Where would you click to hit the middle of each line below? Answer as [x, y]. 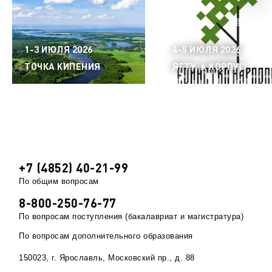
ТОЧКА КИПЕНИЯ [63, 66]
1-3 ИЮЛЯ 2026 [59, 49]
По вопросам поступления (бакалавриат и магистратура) [131, 216]
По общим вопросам [59, 181]
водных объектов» [77, 13]
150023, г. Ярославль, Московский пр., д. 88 [107, 257]
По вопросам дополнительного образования [106, 236]
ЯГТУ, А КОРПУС [209, 66]
